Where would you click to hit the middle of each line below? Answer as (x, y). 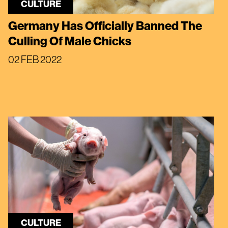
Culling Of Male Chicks (70, 41)
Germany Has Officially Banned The (105, 26)
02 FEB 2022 (35, 60)
